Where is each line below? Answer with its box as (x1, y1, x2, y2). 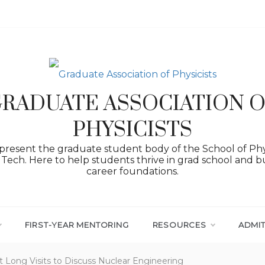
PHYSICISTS (73, 117, 192, 143)
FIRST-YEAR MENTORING (24, 219, 129, 230)
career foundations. (86, 165, 179, 177)
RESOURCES (152, 219, 206, 230)
